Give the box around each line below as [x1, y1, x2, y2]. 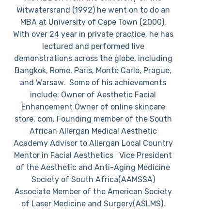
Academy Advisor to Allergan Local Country [13, 138, 173, 148]
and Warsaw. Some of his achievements [20, 77, 167, 87]
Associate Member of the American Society [14, 186, 172, 196]
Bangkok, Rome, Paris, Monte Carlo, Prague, [15, 65, 172, 75]
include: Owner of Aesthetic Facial [30, 90, 156, 99]
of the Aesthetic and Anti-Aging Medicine [16, 162, 170, 172]
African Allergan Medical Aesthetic [29, 126, 157, 136]
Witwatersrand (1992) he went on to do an [16, 5, 170, 15]
